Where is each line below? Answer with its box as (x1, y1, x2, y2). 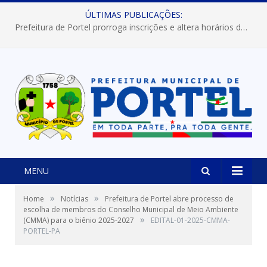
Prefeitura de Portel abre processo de (105, 194, 234, 204)
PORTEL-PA (23, 226, 60, 237)
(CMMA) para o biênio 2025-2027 (23, 215, 134, 226)
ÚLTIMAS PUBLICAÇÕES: (85, 9, 182, 20)
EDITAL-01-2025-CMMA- (151, 215, 230, 226)
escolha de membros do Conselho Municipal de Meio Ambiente (23, 204, 238, 215)
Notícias (61, 194, 88, 204)
